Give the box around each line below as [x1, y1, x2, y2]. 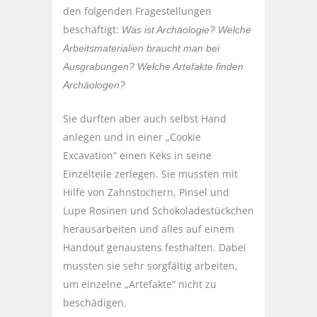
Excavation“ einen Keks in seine [63, 149, 212, 163]
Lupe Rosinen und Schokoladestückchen [63, 204, 254, 218]
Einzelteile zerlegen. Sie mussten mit [63, 167, 238, 181]
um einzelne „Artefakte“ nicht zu [63, 277, 217, 292]
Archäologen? [63, 79, 125, 91]
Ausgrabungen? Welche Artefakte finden [63, 61, 243, 73]
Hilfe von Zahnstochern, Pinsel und [63, 185, 229, 200]
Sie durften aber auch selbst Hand [63, 112, 226, 126]
